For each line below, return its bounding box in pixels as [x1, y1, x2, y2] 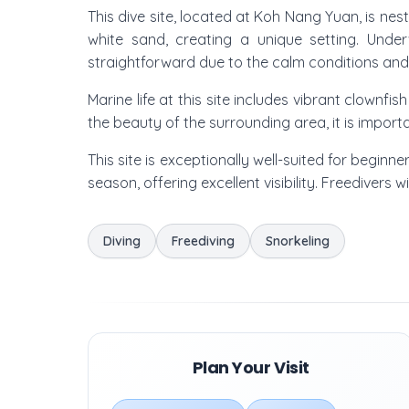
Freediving [172, 233, 235, 249]
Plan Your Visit [192, 356, 309, 379]
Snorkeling [266, 233, 330, 249]
